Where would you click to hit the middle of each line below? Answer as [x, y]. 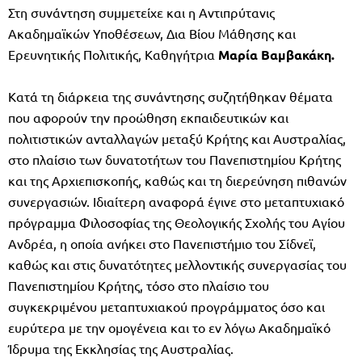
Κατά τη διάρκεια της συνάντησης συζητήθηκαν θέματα [170, 96]
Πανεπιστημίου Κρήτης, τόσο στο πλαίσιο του [139, 285]
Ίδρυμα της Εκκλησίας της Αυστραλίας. [121, 348]
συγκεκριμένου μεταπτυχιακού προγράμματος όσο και [166, 306]
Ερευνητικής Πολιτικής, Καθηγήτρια [113, 54]
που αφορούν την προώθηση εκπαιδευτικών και [148, 117]
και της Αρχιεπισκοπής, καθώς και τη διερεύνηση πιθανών [177, 180]
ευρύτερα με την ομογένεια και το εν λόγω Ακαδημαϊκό [169, 327]
